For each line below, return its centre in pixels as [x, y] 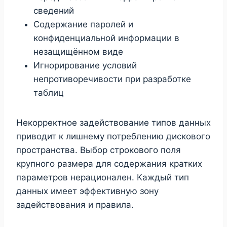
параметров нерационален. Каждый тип [103, 177]
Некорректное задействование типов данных [113, 122]
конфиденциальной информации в [106, 38]
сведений [54, 10]
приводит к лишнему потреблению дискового [113, 136]
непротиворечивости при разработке [112, 79]
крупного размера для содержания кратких [109, 163]
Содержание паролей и [83, 24]
